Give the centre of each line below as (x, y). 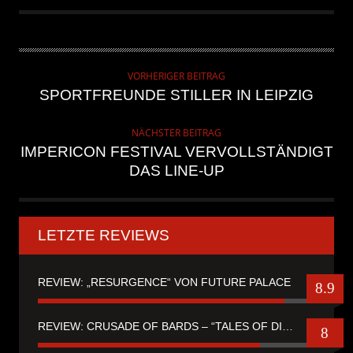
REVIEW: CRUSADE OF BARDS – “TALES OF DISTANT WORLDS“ (288, 326)
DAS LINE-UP (176, 170)
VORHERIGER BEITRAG (176, 76)
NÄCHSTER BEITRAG (176, 132)
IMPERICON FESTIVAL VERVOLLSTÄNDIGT (176, 151)
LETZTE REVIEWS (104, 235)
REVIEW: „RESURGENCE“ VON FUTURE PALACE (164, 282)
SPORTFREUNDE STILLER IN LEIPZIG (176, 95)
